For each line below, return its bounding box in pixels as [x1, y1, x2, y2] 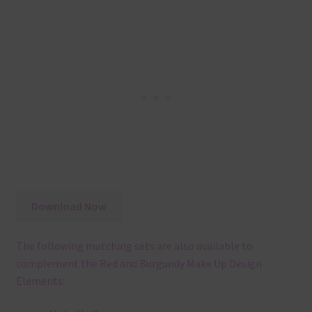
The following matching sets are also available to [15, 239, 253, 253]
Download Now [31, 198, 107, 213]
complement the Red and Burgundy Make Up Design [15, 256, 262, 271]
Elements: [15, 274, 65, 288]
